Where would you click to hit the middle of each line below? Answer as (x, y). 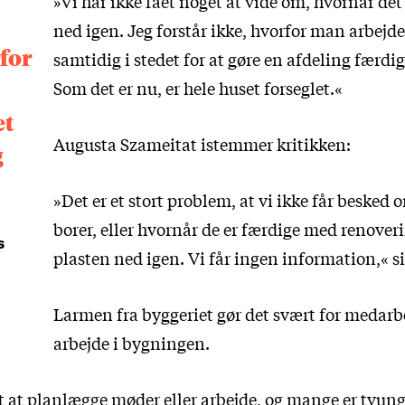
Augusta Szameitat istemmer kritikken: (202, 143)
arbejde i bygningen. (132, 342)
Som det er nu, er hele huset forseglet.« (198, 87)
